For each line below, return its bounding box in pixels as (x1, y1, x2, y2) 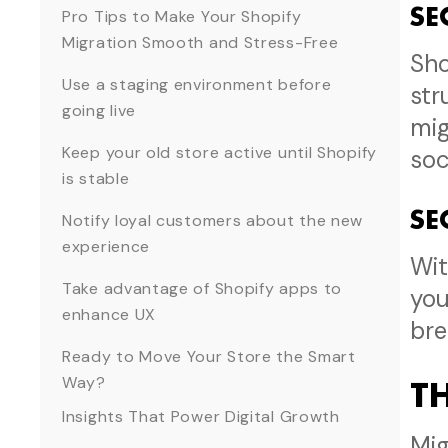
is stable (62, 168, 134, 190)
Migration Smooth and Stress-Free (62, 32, 339, 54)
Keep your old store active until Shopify (62, 142, 377, 164)
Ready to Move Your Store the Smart (62, 346, 356, 368)
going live (62, 100, 141, 122)
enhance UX (62, 304, 161, 326)
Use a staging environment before (62, 74, 332, 96)
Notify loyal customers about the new (62, 210, 364, 232)
